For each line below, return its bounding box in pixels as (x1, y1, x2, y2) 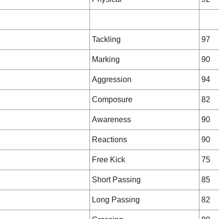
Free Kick (92, 155, 125, 164)
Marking (92, 55, 120, 64)
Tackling (92, 35, 121, 44)
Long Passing (92, 196, 140, 204)
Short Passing (92, 175, 141, 184)
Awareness (92, 115, 131, 124)
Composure (92, 95, 132, 104)
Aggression (92, 75, 131, 84)
